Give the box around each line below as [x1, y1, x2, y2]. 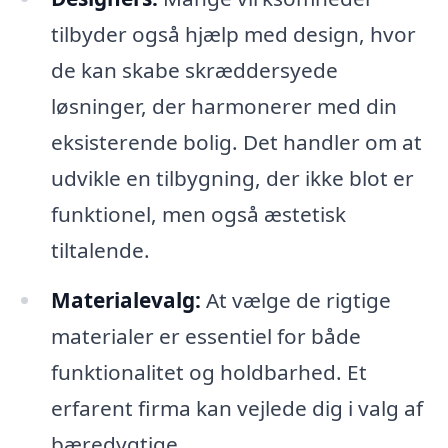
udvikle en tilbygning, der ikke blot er [50, 164, 414, 193]
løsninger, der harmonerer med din [50, 92, 397, 121]
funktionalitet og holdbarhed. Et [50, 357, 367, 386]
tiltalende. [50, 236, 150, 265]
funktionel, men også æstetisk [50, 200, 346, 229]
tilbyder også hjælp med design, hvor [50, 20, 416, 49]
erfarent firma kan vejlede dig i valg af [50, 393, 423, 422]
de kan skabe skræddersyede [50, 56, 338, 85]
